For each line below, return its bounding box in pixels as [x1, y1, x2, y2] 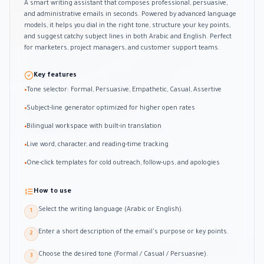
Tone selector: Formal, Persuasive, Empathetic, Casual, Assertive [27, 86, 222, 94]
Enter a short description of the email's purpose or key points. [38, 228, 229, 236]
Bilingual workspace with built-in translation [27, 123, 161, 130]
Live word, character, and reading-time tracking [27, 141, 169, 148]
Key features [34, 71, 77, 79]
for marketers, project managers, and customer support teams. [24, 44, 220, 52]
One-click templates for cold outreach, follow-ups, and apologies [27, 159, 220, 167]
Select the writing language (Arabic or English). [38, 206, 183, 213]
